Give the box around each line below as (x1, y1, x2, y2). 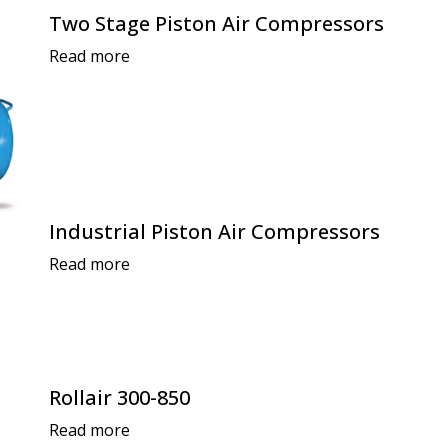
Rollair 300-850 (49, 383, 190, 411)
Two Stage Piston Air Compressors (49, 9, 384, 37)
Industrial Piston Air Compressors (49, 217, 380, 245)
